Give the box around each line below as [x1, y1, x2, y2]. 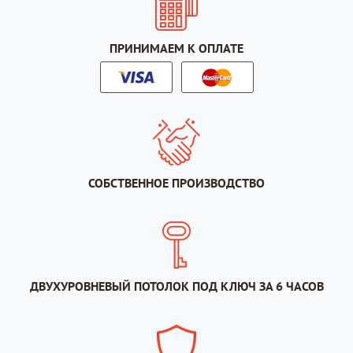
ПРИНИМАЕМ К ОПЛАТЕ [110, 40, 243, 57]
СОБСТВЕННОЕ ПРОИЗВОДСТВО [88, 175, 265, 191]
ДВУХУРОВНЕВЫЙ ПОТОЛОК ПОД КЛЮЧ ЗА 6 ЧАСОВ [29, 278, 324, 295]
